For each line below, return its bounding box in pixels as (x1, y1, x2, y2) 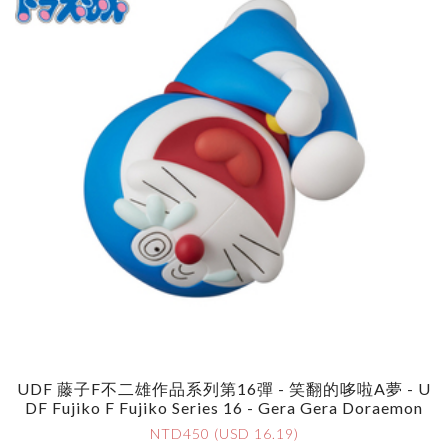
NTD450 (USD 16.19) (149, 425, 299, 443)
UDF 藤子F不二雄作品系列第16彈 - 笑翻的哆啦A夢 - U (17, 379, 431, 399)
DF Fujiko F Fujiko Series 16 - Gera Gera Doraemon (25, 398, 423, 418)
